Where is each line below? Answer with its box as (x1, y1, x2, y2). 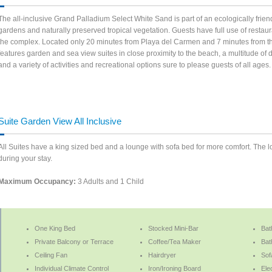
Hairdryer (148, 251, 176, 259)
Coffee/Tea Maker (148, 238, 201, 246)
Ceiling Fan (35, 251, 68, 259)
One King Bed (35, 225, 76, 233)
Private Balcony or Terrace (35, 238, 114, 246)
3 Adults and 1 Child (76, 177, 144, 186)
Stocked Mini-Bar (148, 225, 199, 233)
